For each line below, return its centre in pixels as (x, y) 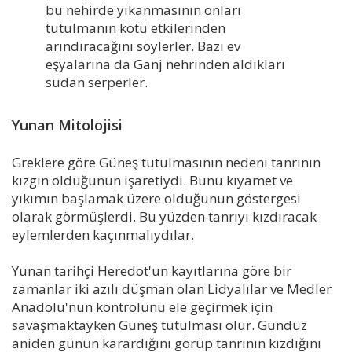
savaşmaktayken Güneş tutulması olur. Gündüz (159, 325)
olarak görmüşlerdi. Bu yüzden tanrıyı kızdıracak (164, 217)
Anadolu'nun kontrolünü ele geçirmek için (142, 307)
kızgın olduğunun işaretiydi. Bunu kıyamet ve (152, 181)
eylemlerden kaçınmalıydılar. (103, 235)
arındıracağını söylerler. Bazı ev (143, 46)
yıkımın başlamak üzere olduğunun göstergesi (156, 199)
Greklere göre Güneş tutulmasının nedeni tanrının (166, 163)
